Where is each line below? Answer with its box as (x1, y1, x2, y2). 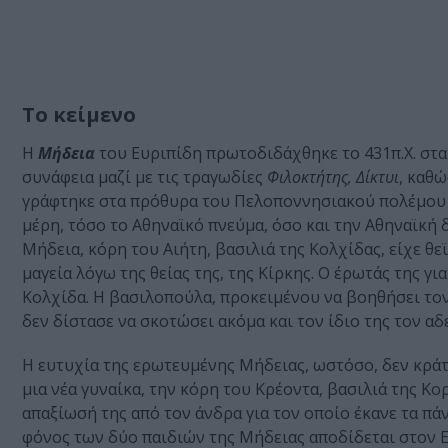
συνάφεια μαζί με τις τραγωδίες (22, 166, 267, 189)
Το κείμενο (22, 101, 136, 129)
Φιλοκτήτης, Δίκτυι (267, 166, 399, 189)
